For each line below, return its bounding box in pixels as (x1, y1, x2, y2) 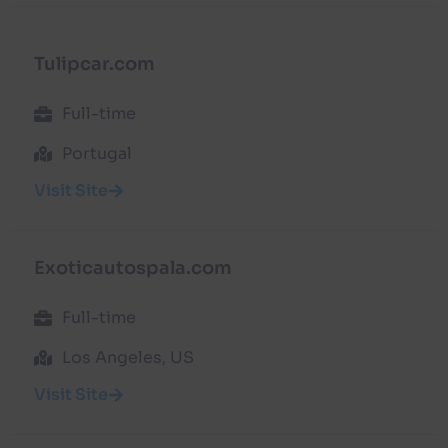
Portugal (61, 142, 132, 164)
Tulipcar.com (34, 52, 155, 75)
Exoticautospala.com (34, 256, 232, 279)
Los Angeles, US (61, 346, 194, 368)
